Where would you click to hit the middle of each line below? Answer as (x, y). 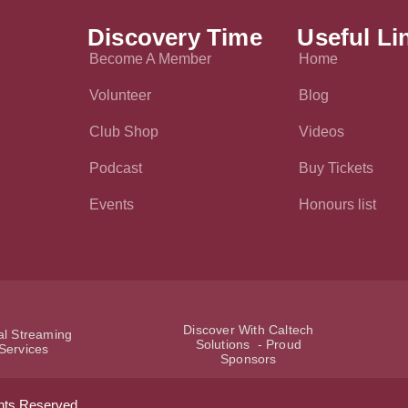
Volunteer (120, 95)
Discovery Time (175, 37)
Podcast (116, 168)
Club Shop (124, 131)
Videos (322, 131)
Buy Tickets (337, 168)
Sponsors (248, 358)
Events (112, 204)
